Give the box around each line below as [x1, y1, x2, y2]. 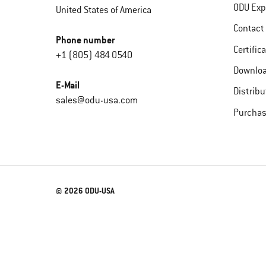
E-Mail [56, 80, 80, 91]
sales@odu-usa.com [56, 95, 138, 106]
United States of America [56, 5, 152, 16]
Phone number [56, 35, 115, 46]
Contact [233, 24, 264, 35]
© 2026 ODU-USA [56, 186, 115, 196]
